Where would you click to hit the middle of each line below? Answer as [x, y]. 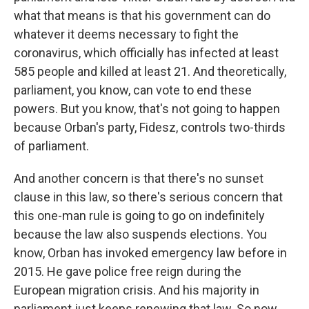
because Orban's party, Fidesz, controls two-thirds [150, 127]
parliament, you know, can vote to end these [133, 90]
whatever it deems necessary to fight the [126, 34]
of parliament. [51, 146]
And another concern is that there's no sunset [139, 178]
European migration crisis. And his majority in [137, 290]
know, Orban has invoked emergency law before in [150, 253]
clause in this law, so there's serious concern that [148, 197]
